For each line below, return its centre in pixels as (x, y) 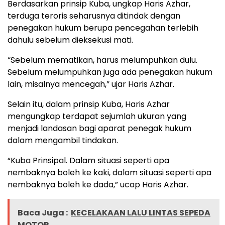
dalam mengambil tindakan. (63, 141)
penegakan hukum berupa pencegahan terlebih (103, 28)
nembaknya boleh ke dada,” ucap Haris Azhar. (98, 185)
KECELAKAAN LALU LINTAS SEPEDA (141, 213)
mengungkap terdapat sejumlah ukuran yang (97, 117)
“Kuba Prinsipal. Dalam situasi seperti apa (88, 161)
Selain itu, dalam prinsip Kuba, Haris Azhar (89, 104)
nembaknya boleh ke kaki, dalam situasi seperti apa (109, 173)
